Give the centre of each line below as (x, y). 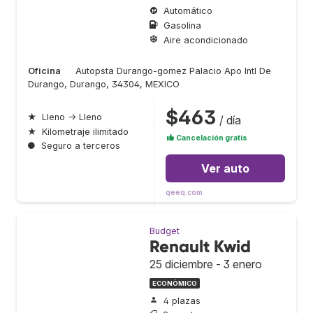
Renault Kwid (200, 247)
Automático (188, 11)
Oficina (44, 71)
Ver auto (225, 169)
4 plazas (182, 300)
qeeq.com (184, 193)
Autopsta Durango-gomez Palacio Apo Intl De (173, 71)
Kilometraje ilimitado (85, 131)
